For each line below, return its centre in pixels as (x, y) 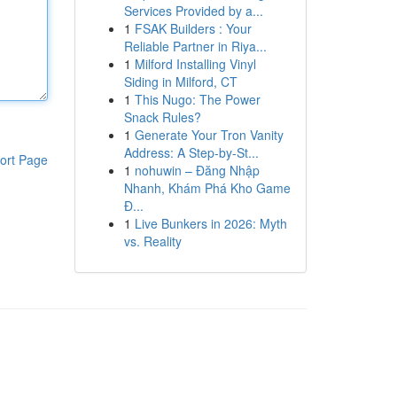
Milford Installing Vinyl (195, 64)
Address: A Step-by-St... (191, 152)
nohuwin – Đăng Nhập (197, 170)
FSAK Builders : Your (193, 28)
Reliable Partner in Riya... (195, 46)
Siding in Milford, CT (180, 82)
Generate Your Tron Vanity (209, 135)
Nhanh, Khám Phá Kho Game (207, 188)
